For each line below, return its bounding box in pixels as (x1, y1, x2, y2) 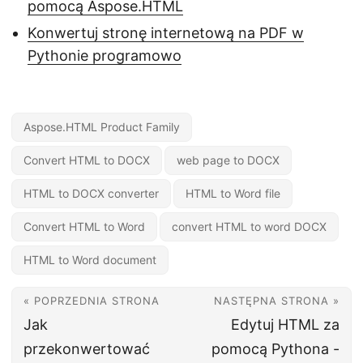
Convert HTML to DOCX (23, 153, 150, 168)
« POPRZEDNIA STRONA (23, 294, 160, 308)
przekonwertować (23, 340, 150, 358)
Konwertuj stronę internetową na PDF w (28, 24, 304, 42)
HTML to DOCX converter (23, 186, 159, 201)
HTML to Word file (186, 186, 280, 201)
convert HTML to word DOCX (172, 220, 327, 234)
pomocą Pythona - (211, 340, 340, 358)
